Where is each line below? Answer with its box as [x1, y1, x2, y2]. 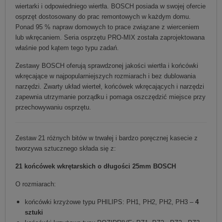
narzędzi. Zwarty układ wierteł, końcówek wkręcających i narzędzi [15, 82, 204, 90]
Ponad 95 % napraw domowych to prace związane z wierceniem [15, 23, 199, 31]
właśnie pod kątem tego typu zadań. [15, 44, 119, 52]
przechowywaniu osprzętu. [15, 103, 91, 111]
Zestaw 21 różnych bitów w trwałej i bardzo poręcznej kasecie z [15, 134, 198, 142]
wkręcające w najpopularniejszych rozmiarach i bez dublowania [15, 72, 196, 80]
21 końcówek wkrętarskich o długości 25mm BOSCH [15, 162, 176, 170]
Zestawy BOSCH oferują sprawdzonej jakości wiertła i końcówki [15, 61, 198, 69]
